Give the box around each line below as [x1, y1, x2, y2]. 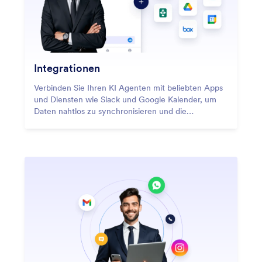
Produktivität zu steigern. [34, 118, 126, 129]
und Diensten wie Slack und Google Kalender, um [34, 94, 216, 105]
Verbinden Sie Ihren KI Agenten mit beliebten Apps [34, 82, 223, 94]
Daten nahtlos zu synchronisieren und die [34, 106, 187, 117]
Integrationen [34, 61, 100, 75]
